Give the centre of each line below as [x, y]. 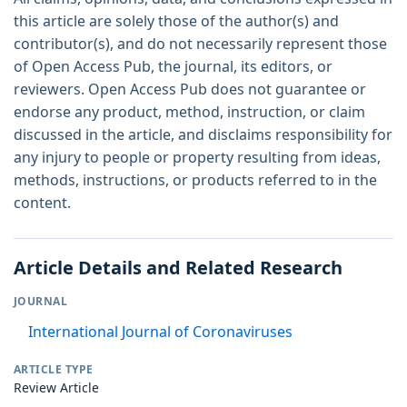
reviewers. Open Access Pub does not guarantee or [190, 89]
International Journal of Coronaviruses [160, 331]
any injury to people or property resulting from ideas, [197, 157]
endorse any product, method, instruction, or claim [189, 111]
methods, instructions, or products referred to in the [195, 179]
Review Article [56, 387]
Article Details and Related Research [178, 267]
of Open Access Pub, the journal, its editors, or [173, 66]
